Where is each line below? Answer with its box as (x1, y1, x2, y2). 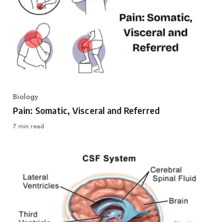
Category (12, 96, 44, 108)
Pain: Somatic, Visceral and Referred (13, 105, 160, 116)
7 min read (13, 121, 45, 131)
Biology (13, 91, 39, 103)
